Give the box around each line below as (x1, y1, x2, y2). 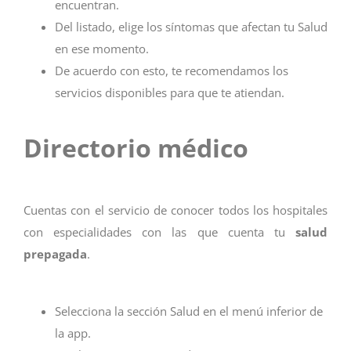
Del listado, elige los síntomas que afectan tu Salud (55, 19, 327, 35)
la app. (55, 324, 91, 341)
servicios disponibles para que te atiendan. (55, 85, 284, 101)
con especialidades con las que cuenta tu (24, 224, 295, 241)
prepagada (24, 246, 87, 262)
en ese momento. (55, 41, 149, 57)
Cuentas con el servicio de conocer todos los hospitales (24, 202, 327, 219)
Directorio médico (24, 131, 248, 165)
